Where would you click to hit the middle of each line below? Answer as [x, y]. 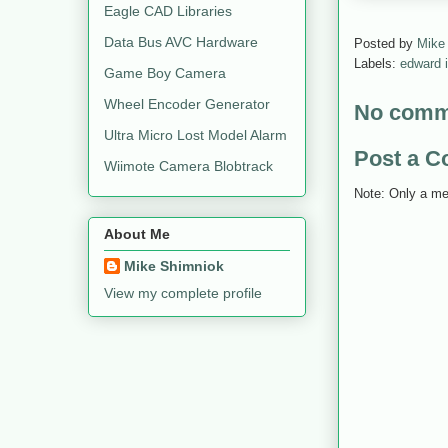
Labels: [377, 64]
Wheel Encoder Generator [187, 103]
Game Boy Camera [165, 72]
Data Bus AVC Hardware [181, 41]
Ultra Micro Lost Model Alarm [195, 134]
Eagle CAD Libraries [168, 10]
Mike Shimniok [174, 265]
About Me [137, 233]
